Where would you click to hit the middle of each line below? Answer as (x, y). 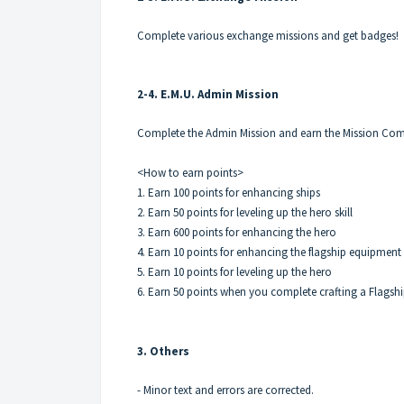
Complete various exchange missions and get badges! (268, 36)
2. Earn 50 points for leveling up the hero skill (245, 213)
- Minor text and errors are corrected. (225, 390)
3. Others (163, 352)
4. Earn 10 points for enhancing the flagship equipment (269, 252)
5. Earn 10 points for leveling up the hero (234, 272)
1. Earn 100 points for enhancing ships (229, 193)
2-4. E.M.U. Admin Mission (208, 95)
